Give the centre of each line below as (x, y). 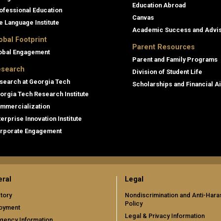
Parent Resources (164, 47)
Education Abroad (159, 5)
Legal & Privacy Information (165, 216)
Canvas (143, 18)
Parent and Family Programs (175, 60)
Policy (134, 203)
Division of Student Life (167, 72)
